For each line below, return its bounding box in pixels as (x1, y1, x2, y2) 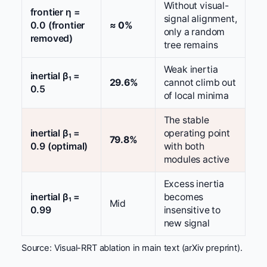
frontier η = (30, 7, 80, 18)
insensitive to (163, 204, 221, 216)
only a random (163, 26, 225, 38)
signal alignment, (163, 13, 237, 25)
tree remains (163, 39, 218, 51)
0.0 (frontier (30, 20, 85, 32)
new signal (163, 218, 210, 229)
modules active (163, 154, 229, 166)
